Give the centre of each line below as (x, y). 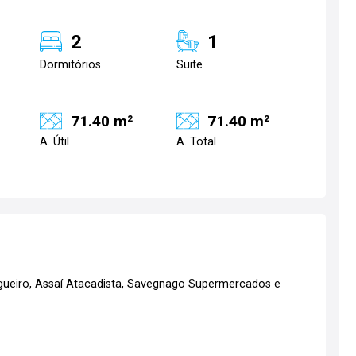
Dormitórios (70, 65)
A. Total (196, 142)
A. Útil (54, 142)
